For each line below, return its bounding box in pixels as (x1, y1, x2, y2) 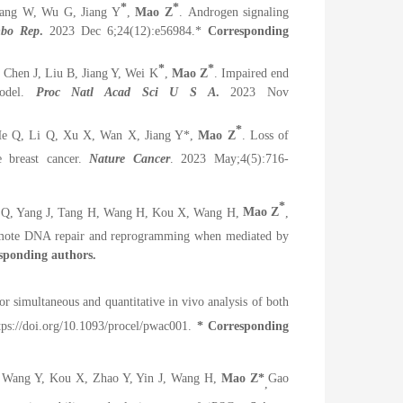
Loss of (245, 128, 290, 142)
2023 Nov (219, 85, 290, 99)
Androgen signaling (187, 4, 290, 19)
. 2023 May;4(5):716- (169, 152, 290, 166)
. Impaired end (213, 66, 289, 80)
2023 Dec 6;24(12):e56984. (42, 23, 195, 38)
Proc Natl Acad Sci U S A (35, 85, 216, 99)
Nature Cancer (89, 152, 170, 166)
